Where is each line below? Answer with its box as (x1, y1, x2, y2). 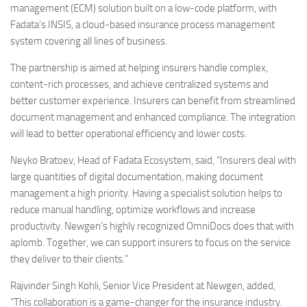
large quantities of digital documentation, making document (10, 171, 263, 183)
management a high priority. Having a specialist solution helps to (10, 187, 282, 199)
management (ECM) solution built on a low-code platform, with (10, 2, 277, 14)
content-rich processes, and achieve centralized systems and (10, 78, 269, 90)
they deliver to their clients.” (10, 253, 128, 265)
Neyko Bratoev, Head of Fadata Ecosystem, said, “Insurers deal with (10, 154, 296, 167)
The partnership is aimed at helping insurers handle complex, (10, 62, 268, 74)
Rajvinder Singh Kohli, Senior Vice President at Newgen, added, (10, 280, 275, 292)
